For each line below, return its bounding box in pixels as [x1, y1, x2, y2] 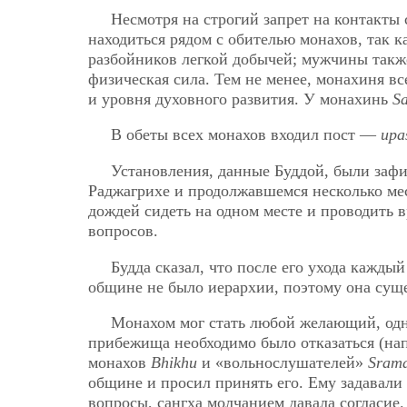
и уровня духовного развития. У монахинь [88, 89, 392, 108]
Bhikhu [151, 353, 197, 372]
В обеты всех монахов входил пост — [111, 125, 381, 144]
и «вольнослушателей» [197, 353, 368, 372]
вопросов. [88, 221, 158, 240]
